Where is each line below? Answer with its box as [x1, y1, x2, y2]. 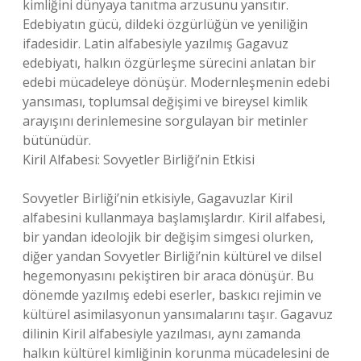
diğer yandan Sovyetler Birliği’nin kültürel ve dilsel [23, 247, 322, 265]
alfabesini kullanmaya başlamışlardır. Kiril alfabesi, [23, 209, 326, 226]
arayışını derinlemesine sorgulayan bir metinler [23, 112, 308, 130]
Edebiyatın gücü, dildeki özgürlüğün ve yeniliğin [23, 15, 308, 33]
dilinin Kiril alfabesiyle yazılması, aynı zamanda [23, 325, 301, 342]
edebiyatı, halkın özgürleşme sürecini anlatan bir [23, 54, 316, 72]
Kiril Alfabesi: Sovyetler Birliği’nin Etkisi [23, 151, 255, 168]
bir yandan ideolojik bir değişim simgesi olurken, [23, 228, 313, 246]
